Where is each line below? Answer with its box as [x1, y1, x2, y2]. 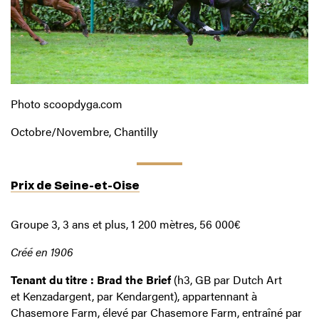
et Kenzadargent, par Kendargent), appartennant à [11, 288, 257, 305]
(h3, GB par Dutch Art [171, 271, 282, 288]
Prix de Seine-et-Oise [11, 178, 140, 192]
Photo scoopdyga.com [11, 95, 122, 113]
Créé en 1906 [11, 244, 73, 261]
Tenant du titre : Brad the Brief [11, 271, 171, 288]
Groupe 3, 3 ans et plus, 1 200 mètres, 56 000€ [11, 216, 241, 233]
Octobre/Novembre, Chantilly [11, 123, 158, 140]
